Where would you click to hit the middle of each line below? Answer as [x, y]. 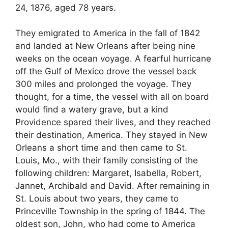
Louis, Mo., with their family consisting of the [107, 161]
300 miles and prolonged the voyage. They [103, 84]
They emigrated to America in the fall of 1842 [108, 33]
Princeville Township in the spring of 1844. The [110, 211]
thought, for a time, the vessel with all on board [112, 97]
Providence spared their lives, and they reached [113, 122]
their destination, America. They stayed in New [111, 135]
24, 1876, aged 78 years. [66, 7]
